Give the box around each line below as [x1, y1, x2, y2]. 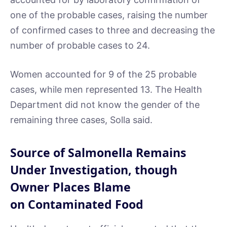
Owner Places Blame [10, 178, 131, 195]
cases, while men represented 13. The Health [10, 84, 202, 95]
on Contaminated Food [10, 196, 143, 212]
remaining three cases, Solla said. [10, 115, 153, 126]
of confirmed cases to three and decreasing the [10, 24, 215, 35]
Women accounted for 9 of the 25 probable [10, 69, 197, 80]
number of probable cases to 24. [10, 40, 150, 51]
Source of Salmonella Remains [10, 144, 186, 161]
